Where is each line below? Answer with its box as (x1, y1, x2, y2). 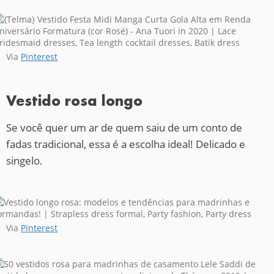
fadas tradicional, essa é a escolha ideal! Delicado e (6, 136, 245, 151)
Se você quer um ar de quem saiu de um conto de (6, 120, 242, 135)
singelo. (6, 153, 43, 168)
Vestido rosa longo (6, 91, 143, 109)
